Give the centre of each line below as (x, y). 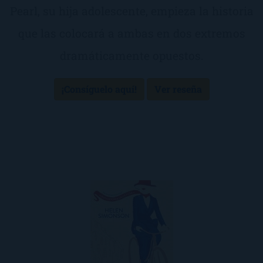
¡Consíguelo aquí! (99, 89)
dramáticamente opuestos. (131, 56)
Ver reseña (178, 89)
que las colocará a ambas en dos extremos (131, 33)
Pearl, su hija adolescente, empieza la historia (131, 11)
